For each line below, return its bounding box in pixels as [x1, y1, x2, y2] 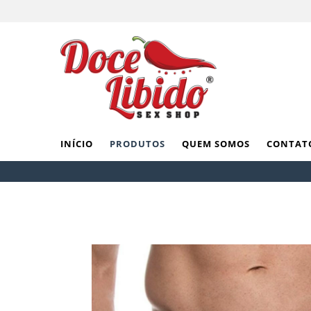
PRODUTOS [110, 137, 165, 151]
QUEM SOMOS [182, 137, 250, 151]
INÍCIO [60, 137, 93, 151]
